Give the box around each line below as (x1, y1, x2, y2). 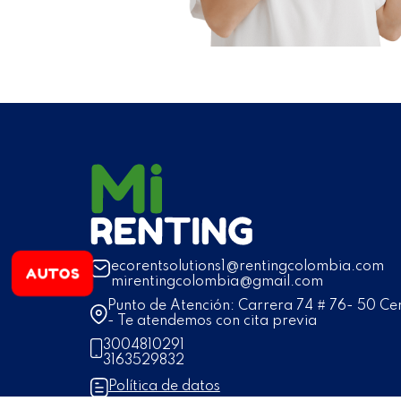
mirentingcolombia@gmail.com (110, 274, 323, 289)
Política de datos (107, 380, 220, 395)
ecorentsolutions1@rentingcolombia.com (110, 259, 384, 274)
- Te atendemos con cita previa (107, 313, 317, 328)
